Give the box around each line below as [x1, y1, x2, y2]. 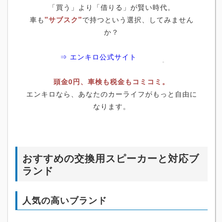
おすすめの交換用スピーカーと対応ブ [22, 151, 199, 166]
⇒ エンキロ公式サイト [60, 52, 137, 62]
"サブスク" [44, 14, 82, 25]
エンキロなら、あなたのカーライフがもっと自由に [26, 89, 197, 99]
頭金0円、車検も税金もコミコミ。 [54, 76, 169, 87]
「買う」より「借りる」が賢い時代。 [48, 2, 175, 12]
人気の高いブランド [22, 194, 107, 207]
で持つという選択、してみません [82, 14, 194, 25]
